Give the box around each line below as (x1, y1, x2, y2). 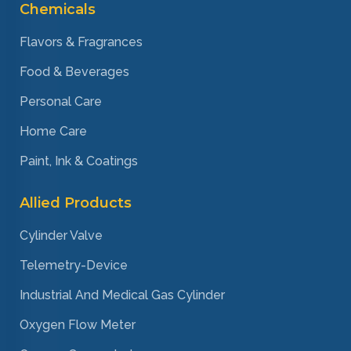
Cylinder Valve (20, 228, 103, 244)
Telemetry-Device (20, 258, 128, 273)
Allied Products (20, 194, 132, 212)
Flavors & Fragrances (20, 34, 143, 50)
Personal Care (20, 94, 102, 110)
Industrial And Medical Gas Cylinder (20, 288, 225, 303)
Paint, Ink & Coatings (20, 154, 138, 169)
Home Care (20, 124, 87, 139)
